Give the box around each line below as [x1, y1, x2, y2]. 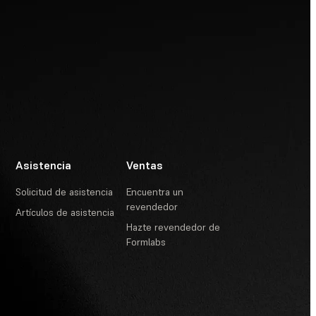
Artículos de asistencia [16, 206, 115, 219]
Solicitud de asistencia [16, 186, 114, 199]
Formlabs [126, 236, 166, 249]
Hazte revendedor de [126, 221, 221, 234]
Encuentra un [126, 186, 184, 199]
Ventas [126, 158, 164, 173]
